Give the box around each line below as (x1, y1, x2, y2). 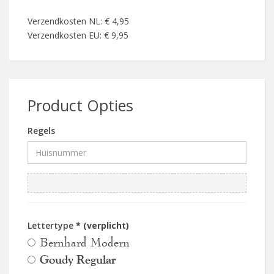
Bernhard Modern (40, 234, 130, 250)
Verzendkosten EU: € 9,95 (28, 29, 128, 41)
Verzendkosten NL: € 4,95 (28, 15, 129, 27)
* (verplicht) (76, 219, 129, 231)
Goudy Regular (40, 251, 116, 267)
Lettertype (28, 219, 76, 231)
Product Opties (28, 94, 133, 116)
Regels (28, 124, 55, 136)
